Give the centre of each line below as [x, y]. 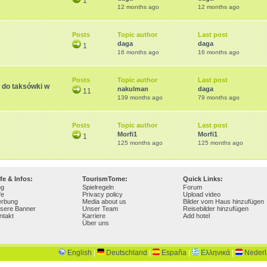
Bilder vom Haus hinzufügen [223, 201]
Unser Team [100, 209]
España [174, 253]
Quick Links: [203, 179]
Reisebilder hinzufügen [216, 209]
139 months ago [140, 97]
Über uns [96, 223]
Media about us [104, 201]
